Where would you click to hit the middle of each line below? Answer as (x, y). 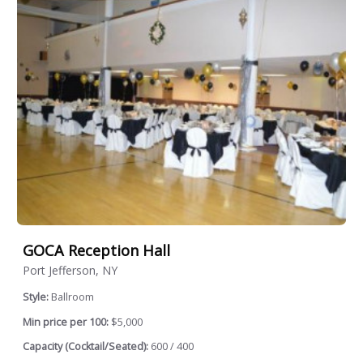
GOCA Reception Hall (96, 251)
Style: (37, 297)
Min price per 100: (66, 322)
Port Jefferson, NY (70, 271)
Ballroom (73, 297)
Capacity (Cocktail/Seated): (85, 347)
